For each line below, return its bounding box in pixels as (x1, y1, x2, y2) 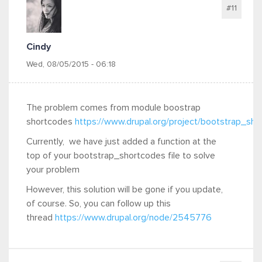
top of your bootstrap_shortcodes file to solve (26, 151, 215, 160)
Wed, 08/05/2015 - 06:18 (26, 60, 116, 68)
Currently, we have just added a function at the (26, 137, 216, 146)
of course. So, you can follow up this (26, 199, 171, 208)
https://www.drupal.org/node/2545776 (55, 213, 212, 222)
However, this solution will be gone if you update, (26, 185, 223, 194)
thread (26, 213, 55, 222)
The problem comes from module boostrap (26, 103, 201, 112)
